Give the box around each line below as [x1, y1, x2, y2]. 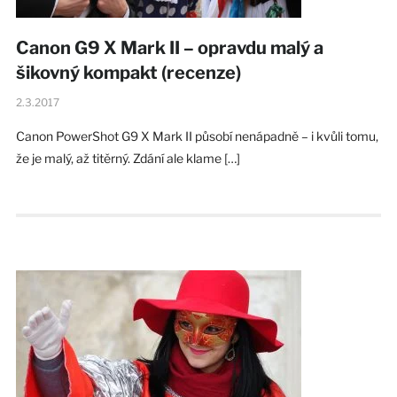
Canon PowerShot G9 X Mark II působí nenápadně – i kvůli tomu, [15, 128, 378, 144]
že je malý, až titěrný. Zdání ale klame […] [15, 150, 240, 166]
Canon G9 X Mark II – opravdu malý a [15, 36, 323, 58]
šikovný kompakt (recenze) [15, 61, 241, 83]
